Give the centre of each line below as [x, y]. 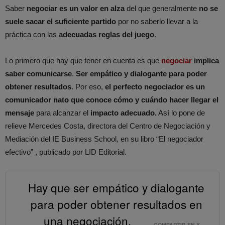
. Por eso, [88, 86]
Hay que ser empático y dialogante [116, 188]
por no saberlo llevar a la [157, 21]
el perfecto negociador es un [155, 86]
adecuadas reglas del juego [106, 34]
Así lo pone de [181, 113]
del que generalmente [162, 8]
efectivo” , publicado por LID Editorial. [66, 152]
